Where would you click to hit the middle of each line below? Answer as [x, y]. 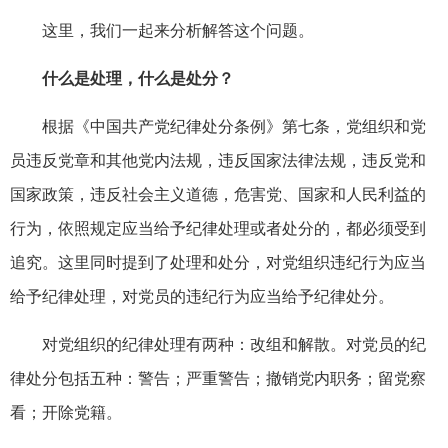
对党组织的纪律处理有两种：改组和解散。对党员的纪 [234, 344]
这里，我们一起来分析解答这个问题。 [178, 30]
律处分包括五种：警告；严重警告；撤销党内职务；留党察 [218, 378]
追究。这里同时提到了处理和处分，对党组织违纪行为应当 [218, 262]
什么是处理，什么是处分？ [138, 78]
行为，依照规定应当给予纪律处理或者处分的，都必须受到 [218, 228]
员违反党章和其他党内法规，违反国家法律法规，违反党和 [218, 160]
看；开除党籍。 [66, 412]
